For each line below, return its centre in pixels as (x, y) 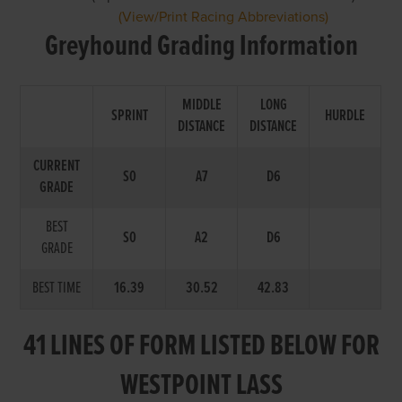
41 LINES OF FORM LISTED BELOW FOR (201, 346)
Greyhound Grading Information (201, 47)
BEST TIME (57, 288)
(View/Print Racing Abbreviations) (224, 17)
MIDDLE (201, 105)
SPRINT (129, 116)
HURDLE (345, 116)
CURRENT (57, 166)
